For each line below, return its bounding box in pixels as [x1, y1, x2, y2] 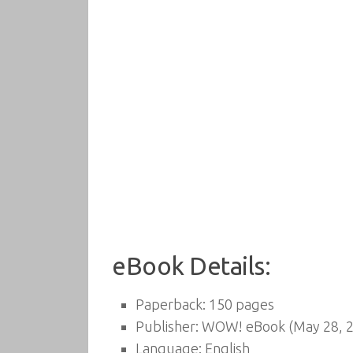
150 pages [206, 296, 274, 312]
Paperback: [136, 296, 206, 312]
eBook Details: [112, 252, 270, 280]
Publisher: [136, 318, 199, 334]
